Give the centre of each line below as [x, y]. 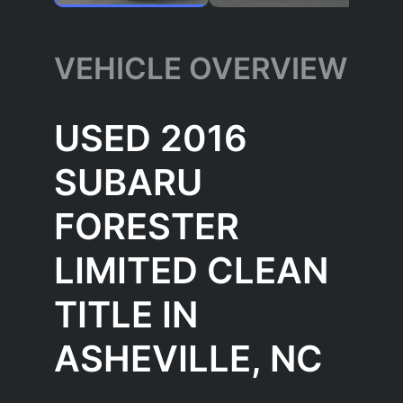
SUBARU [128, 183]
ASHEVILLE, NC [188, 359]
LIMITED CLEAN [191, 271]
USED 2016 [151, 139]
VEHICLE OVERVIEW [201, 68]
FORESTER [147, 227]
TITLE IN [126, 315]
